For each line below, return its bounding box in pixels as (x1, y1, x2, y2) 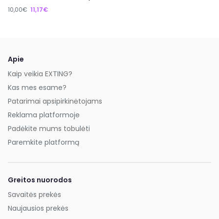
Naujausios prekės (8, 203, 68, 213)
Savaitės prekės (8, 189, 61, 199)
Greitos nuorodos (8, 175, 72, 185)
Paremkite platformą (8, 137, 79, 148)
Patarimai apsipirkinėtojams (8, 96, 102, 107)
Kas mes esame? (8, 83, 66, 93)
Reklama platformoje (8, 110, 80, 120)
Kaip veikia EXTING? (8, 69, 72, 79)
